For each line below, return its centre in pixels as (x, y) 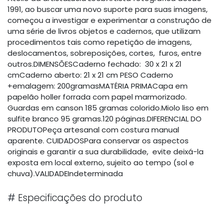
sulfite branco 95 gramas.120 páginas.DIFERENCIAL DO (105, 119)
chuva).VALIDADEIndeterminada (65, 173)
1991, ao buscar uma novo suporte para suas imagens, (108, 9)
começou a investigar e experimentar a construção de (110, 20)
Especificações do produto (79, 198)
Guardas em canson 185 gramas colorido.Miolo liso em (108, 108)
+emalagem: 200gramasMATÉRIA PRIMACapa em (98, 86)
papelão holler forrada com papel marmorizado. (97, 97)
